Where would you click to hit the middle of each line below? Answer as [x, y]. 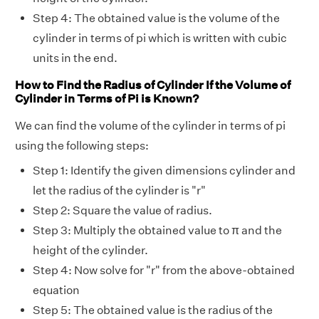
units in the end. [75, 58]
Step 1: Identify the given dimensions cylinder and [164, 170]
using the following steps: [82, 145]
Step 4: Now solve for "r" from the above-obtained [164, 270]
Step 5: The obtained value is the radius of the [153, 310]
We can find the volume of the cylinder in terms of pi [150, 125]
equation [56, 290]
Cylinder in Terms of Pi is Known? [107, 98]
